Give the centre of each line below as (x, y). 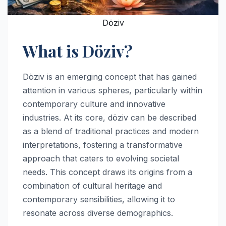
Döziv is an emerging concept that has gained (110, 76)
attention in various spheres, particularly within (112, 90)
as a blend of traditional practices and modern (111, 131)
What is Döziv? (78, 51)
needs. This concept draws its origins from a (107, 172)
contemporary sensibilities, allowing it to (99, 199)
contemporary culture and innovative (94, 104)
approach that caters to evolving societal (101, 158)
